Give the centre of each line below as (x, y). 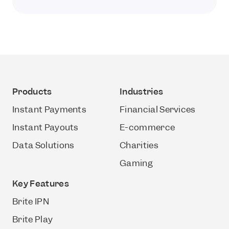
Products (32, 91)
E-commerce (147, 127)
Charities (139, 145)
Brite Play (33, 219)
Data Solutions (43, 145)
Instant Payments (50, 109)
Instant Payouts (45, 127)
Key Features (41, 184)
